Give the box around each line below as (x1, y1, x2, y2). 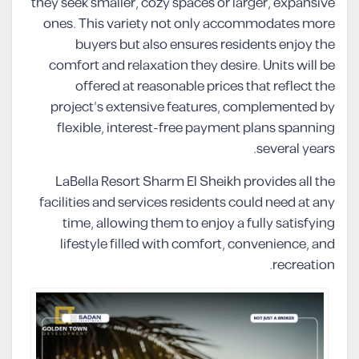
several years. (256, 139, 335, 159)
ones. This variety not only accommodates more (43, 14, 335, 34)
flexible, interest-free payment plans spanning (57, 118, 335, 139)
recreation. (272, 255, 335, 276)
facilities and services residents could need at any (39, 192, 335, 213)
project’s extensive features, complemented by (50, 97, 335, 118)
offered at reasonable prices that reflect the (75, 76, 335, 97)
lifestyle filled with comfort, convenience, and (60, 234, 335, 255)
